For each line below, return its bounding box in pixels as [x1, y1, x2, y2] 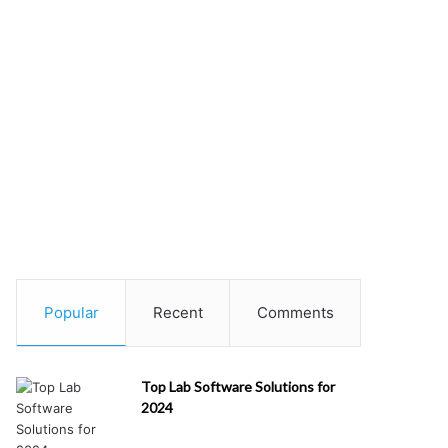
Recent [152, 303, 203, 322]
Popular [43, 303, 99, 322]
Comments [256, 303, 334, 322]
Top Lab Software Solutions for [141, 378, 336, 395]
